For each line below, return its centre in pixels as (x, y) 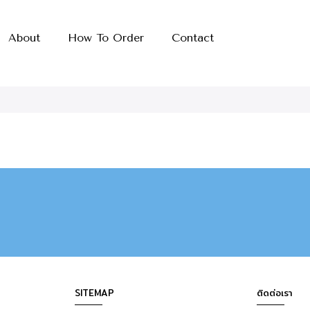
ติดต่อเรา (274, 293)
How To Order (106, 38)
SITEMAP (94, 293)
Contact (192, 38)
